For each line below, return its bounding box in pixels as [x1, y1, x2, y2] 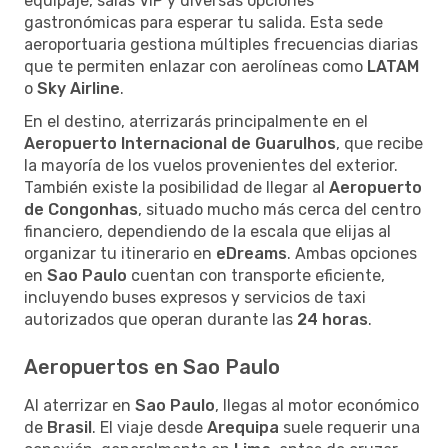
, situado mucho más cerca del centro [138, 199, 421, 219]
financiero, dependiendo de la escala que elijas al [24, 221, 391, 241]
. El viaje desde [92, 417, 207, 437]
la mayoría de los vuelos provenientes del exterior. [24, 155, 398, 175]
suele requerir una [279, 417, 420, 437]
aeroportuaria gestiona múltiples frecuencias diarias [24, 34, 418, 54]
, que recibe [336, 133, 423, 153]
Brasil [47, 417, 92, 437]
